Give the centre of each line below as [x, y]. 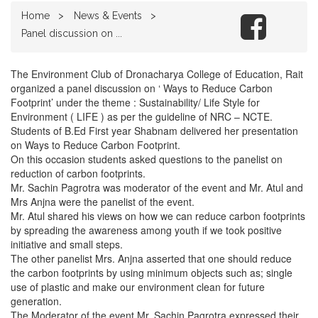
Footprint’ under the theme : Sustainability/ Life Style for [135, 102]
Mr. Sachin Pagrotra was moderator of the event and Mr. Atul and [157, 187]
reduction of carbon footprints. [78, 173]
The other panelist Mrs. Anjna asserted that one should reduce [151, 258]
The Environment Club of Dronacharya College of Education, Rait [157, 74]
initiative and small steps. [67, 244]
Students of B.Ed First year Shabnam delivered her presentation [154, 131]
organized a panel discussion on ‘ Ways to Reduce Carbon [142, 88]
